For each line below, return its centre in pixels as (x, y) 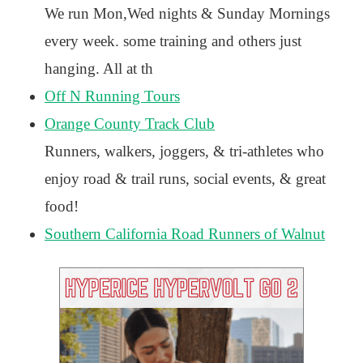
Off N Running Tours (112, 96)
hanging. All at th (99, 68)
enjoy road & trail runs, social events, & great (185, 179)
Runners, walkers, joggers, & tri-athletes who (184, 151)
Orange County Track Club (130, 124)
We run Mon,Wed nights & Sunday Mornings (187, 13)
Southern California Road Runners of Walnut (185, 234)
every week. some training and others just (173, 41)
